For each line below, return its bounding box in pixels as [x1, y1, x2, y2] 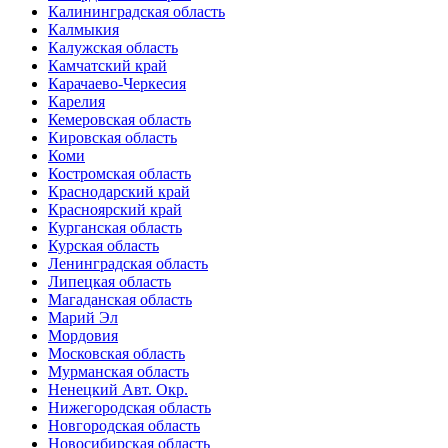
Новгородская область [48, 417, 200, 435]
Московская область [48, 345, 185, 363]
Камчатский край [48, 57, 167, 75]
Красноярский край [48, 201, 182, 219]
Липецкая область [48, 273, 171, 291]
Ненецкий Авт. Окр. [48, 381, 188, 399]
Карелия [48, 93, 105, 111]
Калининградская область [48, 3, 225, 21]
